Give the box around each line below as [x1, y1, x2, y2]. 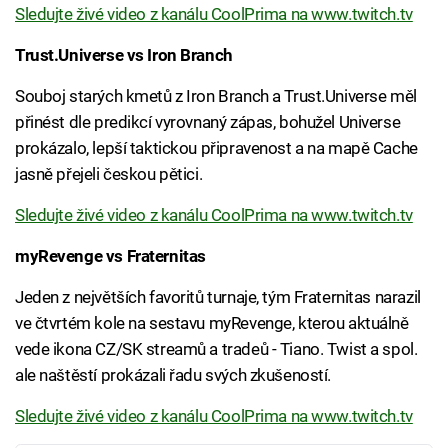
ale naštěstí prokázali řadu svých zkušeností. [15, 365, 332, 386]
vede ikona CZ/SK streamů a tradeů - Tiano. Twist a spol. [15, 339, 418, 360]
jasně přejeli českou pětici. [15, 164, 203, 185]
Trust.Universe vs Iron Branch [15, 45, 233, 66]
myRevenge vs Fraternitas [15, 246, 206, 267]
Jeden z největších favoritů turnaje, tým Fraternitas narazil [15, 287, 421, 308]
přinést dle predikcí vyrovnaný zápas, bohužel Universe [15, 112, 401, 133]
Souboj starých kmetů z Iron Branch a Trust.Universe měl [15, 86, 417, 107]
